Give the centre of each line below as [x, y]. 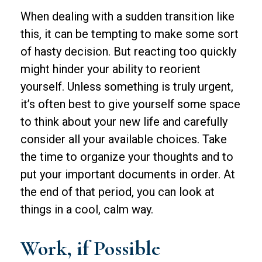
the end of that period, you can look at [118, 192]
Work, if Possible [90, 248]
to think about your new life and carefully [124, 122]
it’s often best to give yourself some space [130, 104]
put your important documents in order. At [128, 174]
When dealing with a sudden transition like [127, 16]
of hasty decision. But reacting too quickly [128, 51]
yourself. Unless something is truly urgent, [127, 87]
